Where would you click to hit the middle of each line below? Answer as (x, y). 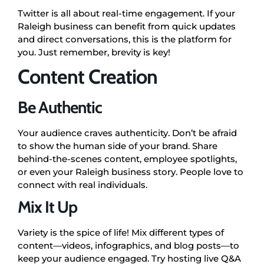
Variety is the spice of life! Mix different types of (121, 232)
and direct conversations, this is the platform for (125, 39)
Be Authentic (60, 107)
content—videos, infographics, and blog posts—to (128, 245)
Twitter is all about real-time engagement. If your (126, 13)
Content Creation (88, 76)
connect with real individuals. (82, 184)
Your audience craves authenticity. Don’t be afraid (127, 133)
